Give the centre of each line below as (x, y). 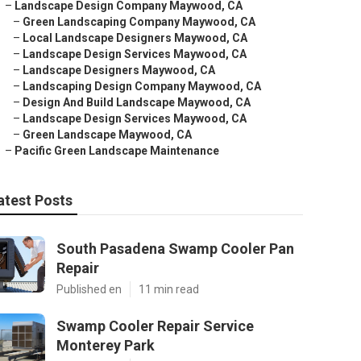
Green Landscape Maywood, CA (107, 135)
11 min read (169, 289)
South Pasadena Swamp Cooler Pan (175, 249)
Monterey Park (106, 345)
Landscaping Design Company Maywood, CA (142, 86)
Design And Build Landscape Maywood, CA (137, 102)
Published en (89, 289)
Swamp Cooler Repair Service (155, 326)
